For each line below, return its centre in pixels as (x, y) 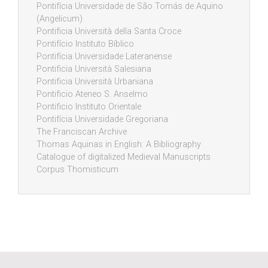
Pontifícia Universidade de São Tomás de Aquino (130, 7)
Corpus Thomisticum (77, 170)
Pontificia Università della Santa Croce (109, 32)
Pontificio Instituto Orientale (89, 107)
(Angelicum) (60, 19)
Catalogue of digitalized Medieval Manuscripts (124, 157)
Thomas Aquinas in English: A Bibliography (119, 145)
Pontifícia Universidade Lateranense (104, 57)
